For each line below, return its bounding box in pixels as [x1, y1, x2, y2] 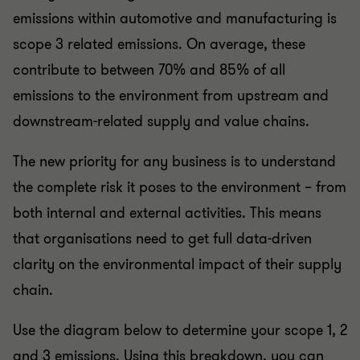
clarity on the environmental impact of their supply [13, 254, 342, 274]
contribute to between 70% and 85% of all [13, 59, 285, 80]
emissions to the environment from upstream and [13, 85, 329, 105]
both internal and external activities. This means [13, 202, 321, 223]
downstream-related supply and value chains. [13, 111, 309, 131]
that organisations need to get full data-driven [13, 228, 312, 248]
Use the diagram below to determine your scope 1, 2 [13, 320, 347, 340]
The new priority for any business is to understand [13, 151, 336, 171]
